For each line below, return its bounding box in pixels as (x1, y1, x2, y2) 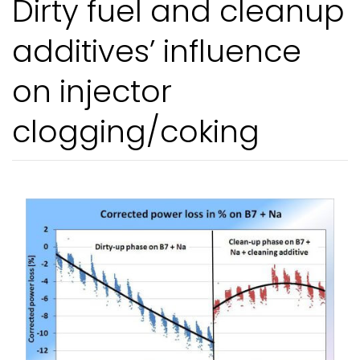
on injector (12, 69, 172, 112)
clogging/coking (12, 109, 260, 153)
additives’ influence (12, 29, 301, 72)
